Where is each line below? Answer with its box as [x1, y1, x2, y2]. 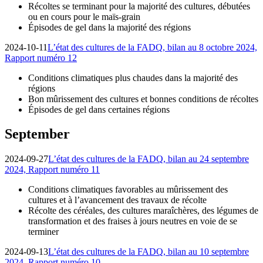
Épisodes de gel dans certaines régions [28, 104, 170, 114]
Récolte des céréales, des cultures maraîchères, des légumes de [28, 205, 258, 216]
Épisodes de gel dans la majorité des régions [28, 22, 191, 32]
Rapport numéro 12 [5, 52, 77, 63]
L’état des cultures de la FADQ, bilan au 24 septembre [48, 154, 249, 164]
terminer [28, 227, 59, 237]
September [5, 126, 70, 142]
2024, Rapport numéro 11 [5, 164, 100, 175]
